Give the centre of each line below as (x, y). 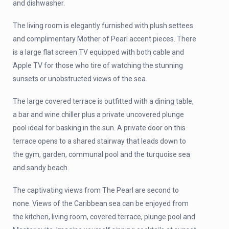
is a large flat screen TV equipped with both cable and (98, 52)
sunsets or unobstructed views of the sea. (80, 79)
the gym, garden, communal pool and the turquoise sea (101, 154)
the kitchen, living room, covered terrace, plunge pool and (104, 217)
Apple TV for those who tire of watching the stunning (98, 65)
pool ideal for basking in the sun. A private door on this (99, 128)
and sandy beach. (41, 168)
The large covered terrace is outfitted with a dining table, (103, 101)
